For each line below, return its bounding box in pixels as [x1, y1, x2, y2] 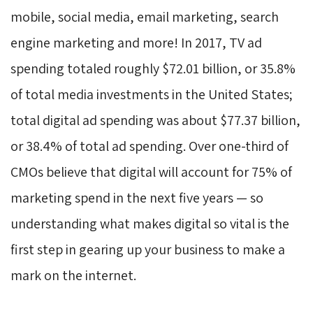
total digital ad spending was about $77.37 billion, [10, 110, 300, 129]
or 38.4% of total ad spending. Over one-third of [10, 136, 289, 155]
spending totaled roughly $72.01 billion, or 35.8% [10, 59, 296, 78]
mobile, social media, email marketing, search [10, 7, 279, 26]
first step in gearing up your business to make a [10, 240, 285, 259]
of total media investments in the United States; [10, 85, 293, 103]
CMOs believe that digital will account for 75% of [10, 162, 292, 181]
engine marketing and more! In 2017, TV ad [10, 33, 262, 52]
